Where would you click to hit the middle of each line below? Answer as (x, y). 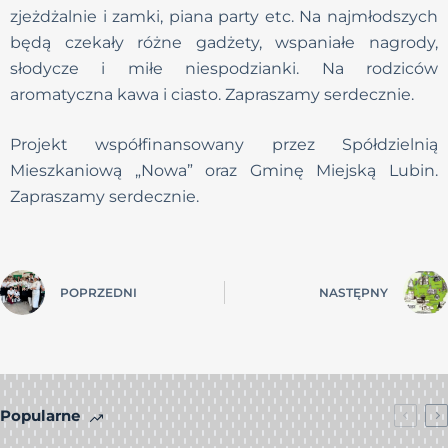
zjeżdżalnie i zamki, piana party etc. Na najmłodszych (224, 16)
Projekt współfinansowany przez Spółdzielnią (224, 144)
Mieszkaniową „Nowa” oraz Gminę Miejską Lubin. (224, 170)
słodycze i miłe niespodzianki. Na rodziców (224, 68)
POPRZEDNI (98, 292)
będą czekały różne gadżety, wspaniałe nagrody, (224, 42)
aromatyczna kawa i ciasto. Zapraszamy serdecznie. (212, 94)
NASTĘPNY (353, 292)
